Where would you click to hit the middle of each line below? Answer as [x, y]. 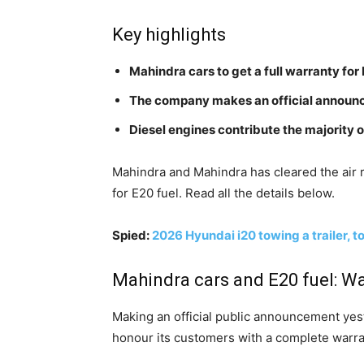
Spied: [132, 236]
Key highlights [169, 35]
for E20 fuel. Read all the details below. [223, 193]
